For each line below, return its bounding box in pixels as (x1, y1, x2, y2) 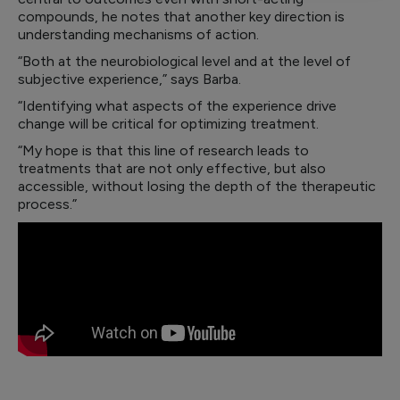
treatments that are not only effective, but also (18, 160, 326, 177)
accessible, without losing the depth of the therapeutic (18, 178, 376, 195)
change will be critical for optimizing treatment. (18, 115, 322, 132)
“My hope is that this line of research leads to (18, 142, 309, 159)
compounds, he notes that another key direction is (18, 8, 345, 25)
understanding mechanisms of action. (18, 26, 259, 43)
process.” (18, 196, 77, 212)
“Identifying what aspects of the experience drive (18, 97, 337, 114)
